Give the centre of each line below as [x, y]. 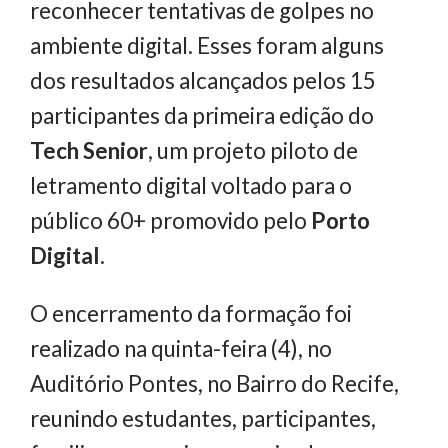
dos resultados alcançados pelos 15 [203, 81]
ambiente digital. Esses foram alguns [207, 46]
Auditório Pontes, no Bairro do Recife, [214, 383]
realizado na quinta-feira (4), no [181, 348]
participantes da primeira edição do [202, 116]
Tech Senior [89, 151]
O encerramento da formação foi [191, 313]
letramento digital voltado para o [191, 186]
